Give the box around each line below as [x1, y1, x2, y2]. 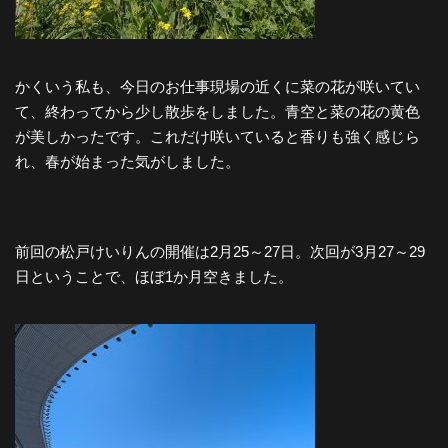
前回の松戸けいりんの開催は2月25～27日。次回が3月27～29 [15, 242, 425, 260]
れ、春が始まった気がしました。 [15, 152, 240, 170]
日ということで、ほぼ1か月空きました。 [15, 267, 293, 285]
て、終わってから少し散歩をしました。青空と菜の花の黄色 [15, 102, 420, 120]
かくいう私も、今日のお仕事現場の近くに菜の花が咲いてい [15, 77, 420, 95]
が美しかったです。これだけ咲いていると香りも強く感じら [15, 127, 420, 145]
